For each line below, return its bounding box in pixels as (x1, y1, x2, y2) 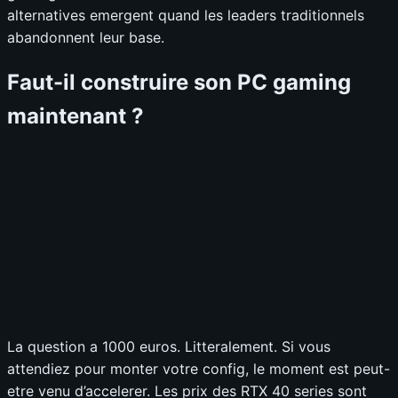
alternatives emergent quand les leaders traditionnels (7, 5, 364, 24)
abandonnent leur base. (7, 28, 164, 46)
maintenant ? (7, 103, 144, 130)
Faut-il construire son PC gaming (7, 69, 351, 96)
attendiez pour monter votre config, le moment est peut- (7, 360, 390, 378)
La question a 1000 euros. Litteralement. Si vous (7, 338, 330, 356)
